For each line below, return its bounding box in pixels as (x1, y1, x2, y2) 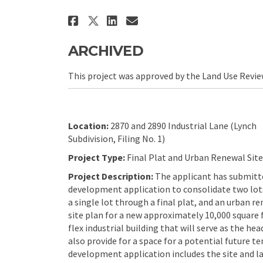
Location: (68, 119, 109, 131)
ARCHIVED (68, 42, 144, 60)
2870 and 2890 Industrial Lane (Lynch (108, 119, 257, 131)
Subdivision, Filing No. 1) (68, 132, 165, 144)
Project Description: (68, 170, 155, 182)
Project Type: (68, 151, 127, 163)
